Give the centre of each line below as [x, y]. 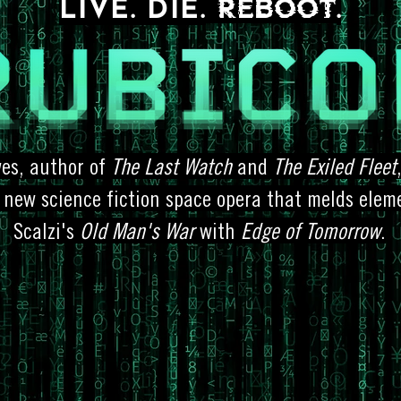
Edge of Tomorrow [311, 230]
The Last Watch [171, 166]
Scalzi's [47, 230]
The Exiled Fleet [334, 166]
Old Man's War [137, 230]
